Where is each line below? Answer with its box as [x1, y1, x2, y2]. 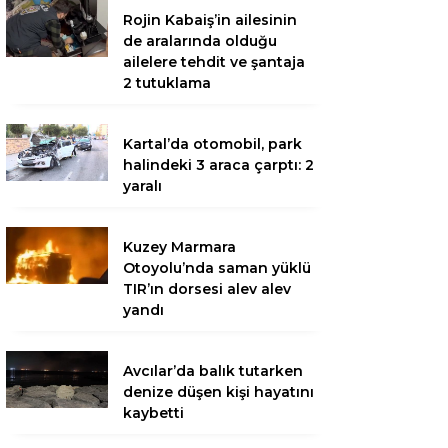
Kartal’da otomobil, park [123, 135, 302, 153]
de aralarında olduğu [123, 32, 277, 50]
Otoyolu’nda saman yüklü [123, 259, 311, 277]
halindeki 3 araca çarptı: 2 [123, 156, 314, 174]
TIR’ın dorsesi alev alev [123, 280, 291, 298]
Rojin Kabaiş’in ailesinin [123, 11, 297, 29]
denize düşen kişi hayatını [123, 383, 314, 401]
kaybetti [123, 404, 184, 422]
